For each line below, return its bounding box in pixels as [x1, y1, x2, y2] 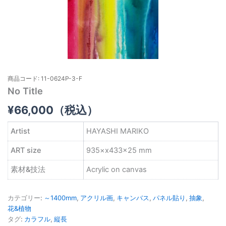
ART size [11, 145, 41, 155]
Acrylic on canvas [86, 164, 147, 174]
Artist [11, 126, 30, 136]
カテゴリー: [8, 194, 44, 202]
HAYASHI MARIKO [86, 126, 149, 136]
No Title [8, 85, 43, 97]
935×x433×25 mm [86, 145, 152, 155]
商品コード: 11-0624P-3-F [8, 75, 82, 83]
